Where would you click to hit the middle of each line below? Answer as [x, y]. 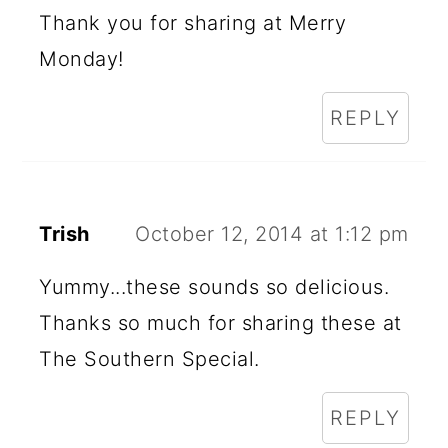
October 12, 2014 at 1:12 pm [272, 234]
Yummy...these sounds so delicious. [214, 287]
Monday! [81, 59]
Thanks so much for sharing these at [220, 323]
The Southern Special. [149, 359]
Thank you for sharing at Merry [193, 23]
